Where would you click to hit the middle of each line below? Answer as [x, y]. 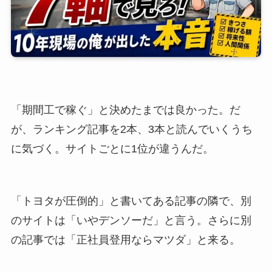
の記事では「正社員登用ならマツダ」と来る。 [125, 240]
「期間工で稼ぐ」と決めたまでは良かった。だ [125, 110]
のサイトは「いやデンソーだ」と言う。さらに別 [131, 220]
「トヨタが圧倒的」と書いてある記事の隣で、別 [131, 201]
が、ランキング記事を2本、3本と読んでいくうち [131, 130]
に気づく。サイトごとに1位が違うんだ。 [112, 149]
